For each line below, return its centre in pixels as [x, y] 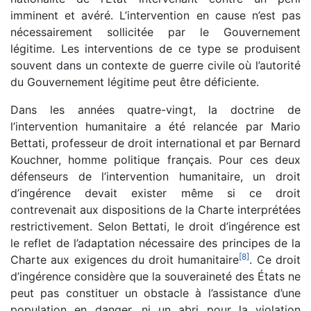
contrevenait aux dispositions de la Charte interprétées [155, 209]
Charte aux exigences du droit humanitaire [125, 259]
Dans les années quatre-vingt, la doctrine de [155, 109]
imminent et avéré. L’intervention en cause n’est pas [155, 15]
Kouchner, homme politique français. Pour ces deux [155, 159]
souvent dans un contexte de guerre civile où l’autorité [155, 65]
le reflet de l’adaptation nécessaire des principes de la [155, 243]
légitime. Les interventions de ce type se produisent [155, 48]
